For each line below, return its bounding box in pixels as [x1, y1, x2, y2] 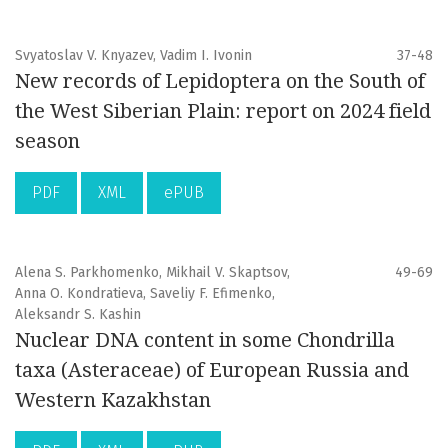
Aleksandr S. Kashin [15, 306, 141, 324]
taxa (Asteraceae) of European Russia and [15, 358, 409, 383]
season [15, 129, 80, 154]
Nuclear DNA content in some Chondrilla [15, 328, 395, 353]
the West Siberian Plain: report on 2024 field [15, 99, 431, 124]
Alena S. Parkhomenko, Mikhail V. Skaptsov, [15, 264, 290, 282]
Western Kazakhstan [15, 388, 211, 413]
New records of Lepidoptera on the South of [15, 69, 425, 94]
